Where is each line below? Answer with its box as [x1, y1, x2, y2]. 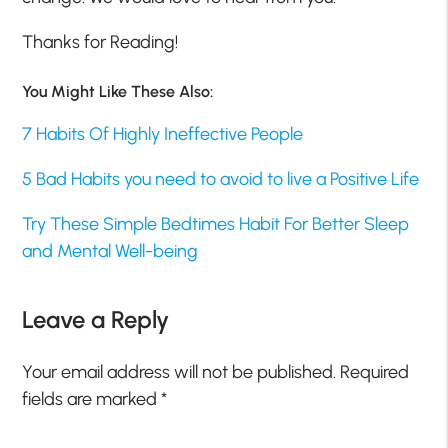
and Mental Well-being [22, 239, 199, 262]
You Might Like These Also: [22, 81, 214, 101]
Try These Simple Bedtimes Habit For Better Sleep [22, 212, 410, 235]
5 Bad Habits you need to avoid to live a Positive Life [22, 167, 420, 190]
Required [340, 360, 410, 383]
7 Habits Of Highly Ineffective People [22, 122, 304, 145]
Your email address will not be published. [22, 360, 337, 383]
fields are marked [22, 387, 162, 410]
